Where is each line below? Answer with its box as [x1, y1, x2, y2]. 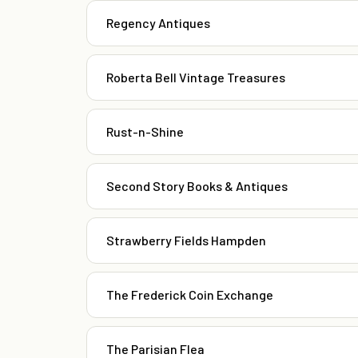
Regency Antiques [106, 15, 210, 31]
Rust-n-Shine [106, 124, 184, 140]
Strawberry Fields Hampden [106, 233, 266, 249]
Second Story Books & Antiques [106, 178, 288, 194]
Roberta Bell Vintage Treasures [106, 70, 285, 86]
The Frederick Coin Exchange [106, 287, 273, 303]
